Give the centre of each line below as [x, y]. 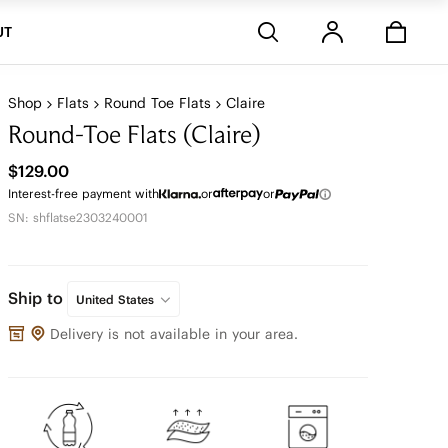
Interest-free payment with [83, 193]
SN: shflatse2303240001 [78, 217]
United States [115, 299]
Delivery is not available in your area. [174, 334]
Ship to [35, 297]
